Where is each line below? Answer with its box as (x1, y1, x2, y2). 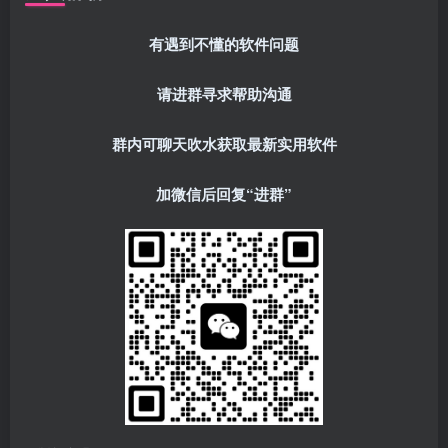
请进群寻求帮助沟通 (156, 82, 292, 105)
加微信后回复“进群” (156, 182, 292, 205)
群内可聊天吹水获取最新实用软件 (111, 132, 337, 155)
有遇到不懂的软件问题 (149, 32, 299, 55)
